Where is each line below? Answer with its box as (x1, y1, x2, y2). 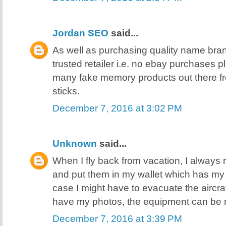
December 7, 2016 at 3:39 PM (52, 212, 182, 224)
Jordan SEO (52, 27, 108, 38)
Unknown (52, 137, 97, 149)
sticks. (52, 85, 80, 96)
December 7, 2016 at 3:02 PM (52, 102, 182, 114)
